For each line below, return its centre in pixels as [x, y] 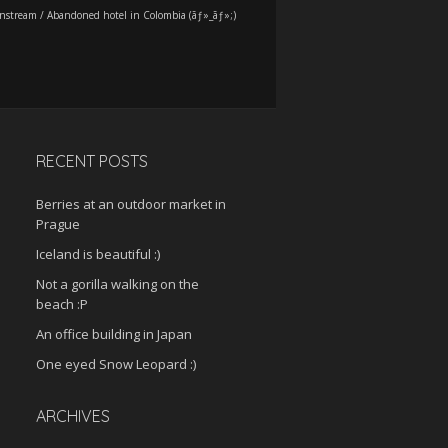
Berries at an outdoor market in [131, 204]
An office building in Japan [114, 334]
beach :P [62, 304]
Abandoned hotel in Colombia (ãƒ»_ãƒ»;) [141, 15]
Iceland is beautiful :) [98, 254]
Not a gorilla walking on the [117, 284]
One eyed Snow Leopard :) [116, 364]
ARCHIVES [73, 416]
